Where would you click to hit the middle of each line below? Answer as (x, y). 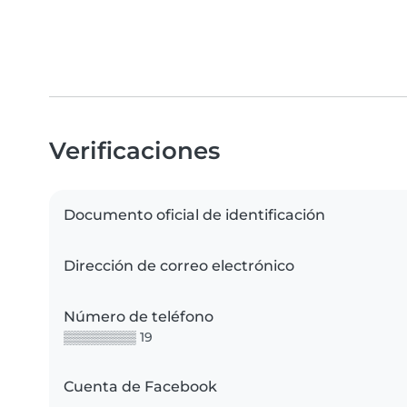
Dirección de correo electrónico (179, 266)
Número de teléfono (139, 317)
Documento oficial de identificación (194, 215)
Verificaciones (134, 151)
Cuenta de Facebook (140, 387)
